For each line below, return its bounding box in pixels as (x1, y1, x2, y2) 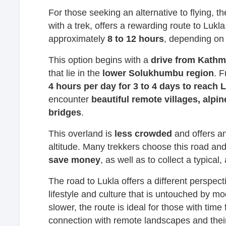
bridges (48, 107, 81, 118)
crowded (135, 128, 172, 139)
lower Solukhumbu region (102, 68, 214, 78)
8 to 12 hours (107, 33, 164, 44)
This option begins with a (48, 54, 151, 65)
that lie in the (48, 68, 102, 78)
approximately (48, 33, 107, 44)
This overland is (48, 128, 115, 139)
